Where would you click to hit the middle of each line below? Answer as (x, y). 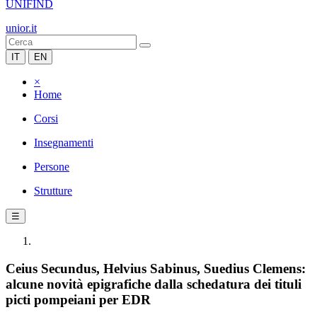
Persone (52, 167)
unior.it (21, 28)
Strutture (53, 191)
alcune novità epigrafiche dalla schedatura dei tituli (154, 284)
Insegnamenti (64, 143)
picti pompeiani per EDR (78, 299)
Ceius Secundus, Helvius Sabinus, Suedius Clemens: (156, 268)
